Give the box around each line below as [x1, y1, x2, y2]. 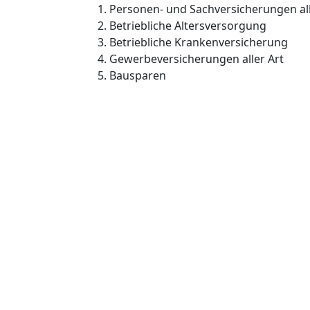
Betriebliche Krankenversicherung [109, 35, 288, 50]
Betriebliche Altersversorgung [109, 18, 266, 33]
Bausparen [109, 68, 166, 83]
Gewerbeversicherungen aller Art [109, 51, 284, 66]
